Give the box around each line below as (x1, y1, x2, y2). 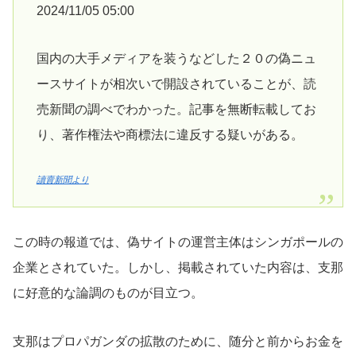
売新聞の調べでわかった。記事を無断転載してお (36, 103, 316, 117)
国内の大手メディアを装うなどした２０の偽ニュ (36, 52, 316, 66)
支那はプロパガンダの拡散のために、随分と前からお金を (13, 335, 343, 349)
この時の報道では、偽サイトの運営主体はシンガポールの (13, 235, 343, 250)
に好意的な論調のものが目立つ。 (13, 286, 203, 300)
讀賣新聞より (36, 175, 89, 185)
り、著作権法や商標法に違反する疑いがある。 (36, 128, 304, 142)
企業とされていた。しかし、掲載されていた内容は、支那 (13, 261, 343, 275)
